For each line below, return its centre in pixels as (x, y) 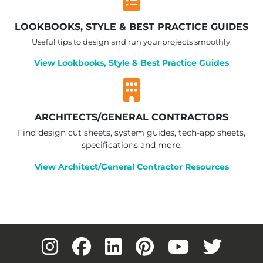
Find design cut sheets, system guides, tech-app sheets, (131, 133)
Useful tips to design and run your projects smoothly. (131, 42)
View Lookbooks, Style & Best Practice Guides (131, 63)
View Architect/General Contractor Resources (131, 166)
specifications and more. (131, 145)
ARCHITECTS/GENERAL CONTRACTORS (131, 117)
